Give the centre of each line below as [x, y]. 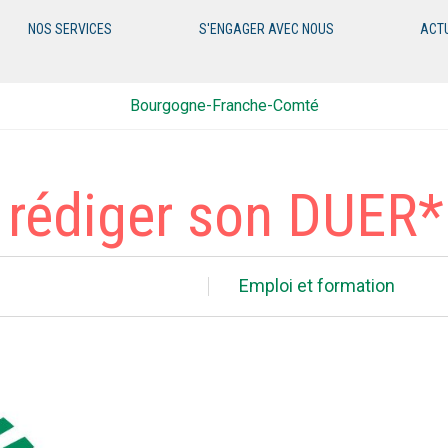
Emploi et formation [317, 285]
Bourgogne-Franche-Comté [224, 105]
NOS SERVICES [70, 29]
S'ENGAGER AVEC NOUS [266, 29]
